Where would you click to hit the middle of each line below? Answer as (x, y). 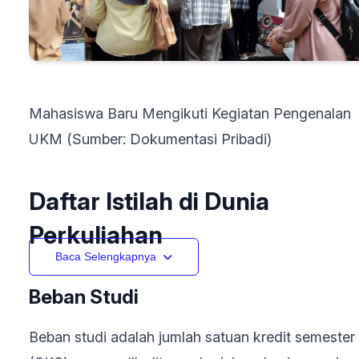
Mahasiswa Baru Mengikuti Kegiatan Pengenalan (190, 113)
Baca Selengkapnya (106, 256)
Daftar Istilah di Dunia (149, 201)
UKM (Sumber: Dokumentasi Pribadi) (150, 139)
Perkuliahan (96, 235)
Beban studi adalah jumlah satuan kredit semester (192, 337)
